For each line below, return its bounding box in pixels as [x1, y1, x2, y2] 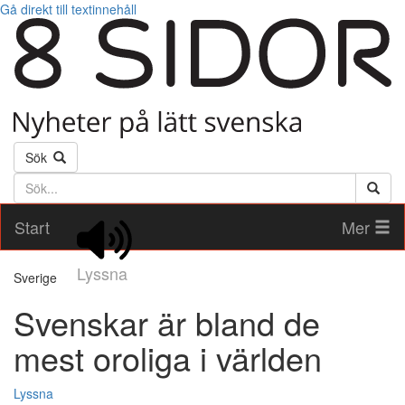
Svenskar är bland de [14, 299, 320, 346]
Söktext [13, 172, 60, 191]
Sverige [14, 268, 57, 287]
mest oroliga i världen [14, 334, 322, 381]
